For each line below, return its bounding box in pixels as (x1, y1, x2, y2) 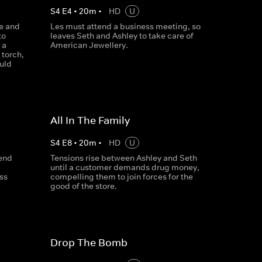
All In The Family (50, 114, 130, 127)
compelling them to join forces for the (50, 171, 193, 182)
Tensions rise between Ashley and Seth (50, 153, 197, 163)
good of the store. (50, 181, 117, 191)
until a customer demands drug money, (50, 162, 199, 173)
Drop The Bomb (50, 236, 127, 249)
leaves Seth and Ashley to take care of (50, 30, 194, 41)
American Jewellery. (50, 40, 128, 50)
